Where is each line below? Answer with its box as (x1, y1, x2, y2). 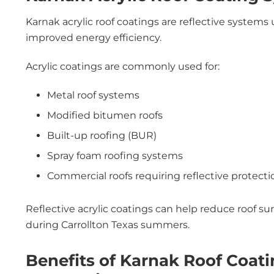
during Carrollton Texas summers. (26, 219, 190, 231)
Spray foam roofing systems (47, 150, 183, 161)
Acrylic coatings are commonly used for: (26, 61, 220, 72)
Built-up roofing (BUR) (47, 130, 157, 141)
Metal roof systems (47, 89, 139, 101)
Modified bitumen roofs (47, 109, 163, 121)
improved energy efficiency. (26, 32, 161, 43)
